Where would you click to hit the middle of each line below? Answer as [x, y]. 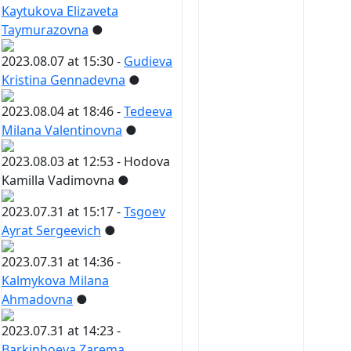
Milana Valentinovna [62, 130]
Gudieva [148, 62]
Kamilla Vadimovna [58, 181]
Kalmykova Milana [55, 281]
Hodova [147, 162]
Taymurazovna [45, 30]
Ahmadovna [37, 300]
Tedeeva [148, 112]
